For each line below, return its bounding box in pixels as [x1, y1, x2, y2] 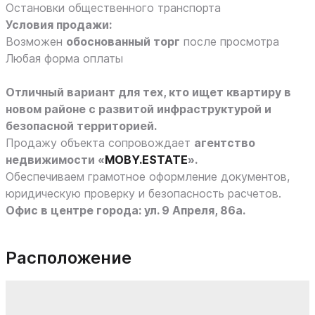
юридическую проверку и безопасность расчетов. [6, 186, 281, 200]
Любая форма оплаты [6, 51, 123, 65]
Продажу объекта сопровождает [6, 136, 194, 150]
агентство [194, 136, 255, 150]
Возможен [6, 34, 66, 49]
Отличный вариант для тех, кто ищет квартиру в [6, 85, 291, 99]
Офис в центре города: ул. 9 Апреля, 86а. [6, 203, 245, 217]
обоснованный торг [66, 34, 180, 49]
